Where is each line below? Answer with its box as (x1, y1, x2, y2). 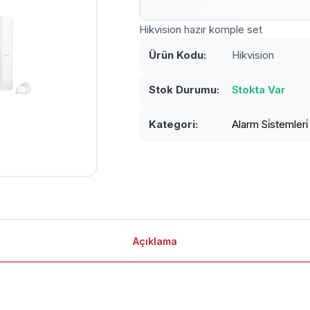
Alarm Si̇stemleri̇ (232, 118, 309, 131)
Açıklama (133, 235, 177, 248)
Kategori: (149, 118, 199, 131)
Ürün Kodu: (149, 48, 207, 62)
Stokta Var (232, 83, 286, 96)
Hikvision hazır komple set (139, 23, 263, 36)
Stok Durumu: (149, 83, 220, 96)
